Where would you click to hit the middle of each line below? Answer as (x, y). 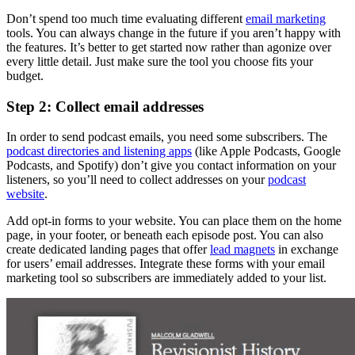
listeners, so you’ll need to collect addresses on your (137, 180)
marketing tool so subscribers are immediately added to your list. (168, 278)
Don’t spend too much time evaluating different (126, 18)
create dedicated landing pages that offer (108, 250)
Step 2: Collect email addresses (105, 106)
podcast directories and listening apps (99, 151)
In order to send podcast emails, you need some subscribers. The (167, 137)
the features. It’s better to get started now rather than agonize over (169, 47)
